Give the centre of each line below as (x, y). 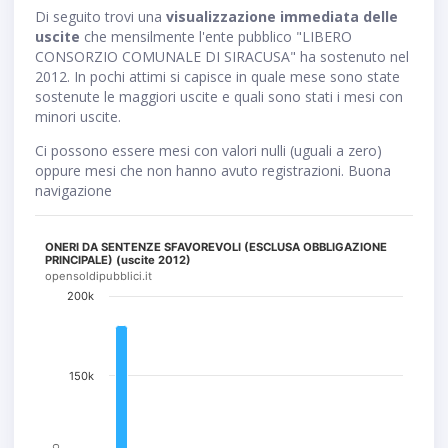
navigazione (73, 191)
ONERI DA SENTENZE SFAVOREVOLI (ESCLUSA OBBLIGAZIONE (216, 247)
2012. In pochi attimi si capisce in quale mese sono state (217, 77)
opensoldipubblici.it (98, 276)
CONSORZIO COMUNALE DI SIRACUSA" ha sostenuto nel (222, 57)
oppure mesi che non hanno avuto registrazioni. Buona (213, 171)
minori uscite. (78, 117)
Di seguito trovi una (100, 17)
